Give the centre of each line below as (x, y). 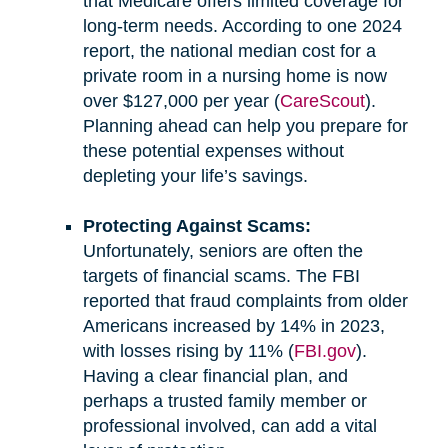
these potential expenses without (213, 151)
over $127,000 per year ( (181, 101)
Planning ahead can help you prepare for (245, 126)
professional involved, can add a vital (229, 426)
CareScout (322, 101)
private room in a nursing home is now (234, 76)
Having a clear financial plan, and (215, 376)
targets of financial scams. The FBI (221, 276)
